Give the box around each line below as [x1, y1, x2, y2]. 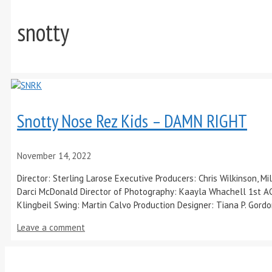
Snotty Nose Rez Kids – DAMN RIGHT [17, 109, 247, 133]
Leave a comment [17, 222, 85, 234]
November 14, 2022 [17, 150, 91, 162]
